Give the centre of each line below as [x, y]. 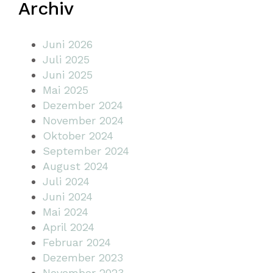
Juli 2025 [66, 59]
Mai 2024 [66, 211]
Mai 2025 [66, 90]
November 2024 [83, 120]
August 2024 [76, 166]
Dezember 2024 [83, 105]
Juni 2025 [68, 74]
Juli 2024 [66, 181]
